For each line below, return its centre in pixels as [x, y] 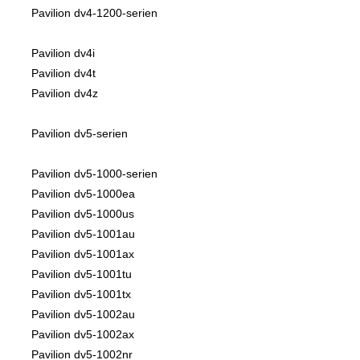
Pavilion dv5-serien [80, 134]
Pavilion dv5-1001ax [83, 254]
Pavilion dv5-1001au [83, 234]
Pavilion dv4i [63, 53]
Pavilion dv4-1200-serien [94, 13]
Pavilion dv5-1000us [83, 214]
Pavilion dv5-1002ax [83, 335]
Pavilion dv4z [65, 94]
